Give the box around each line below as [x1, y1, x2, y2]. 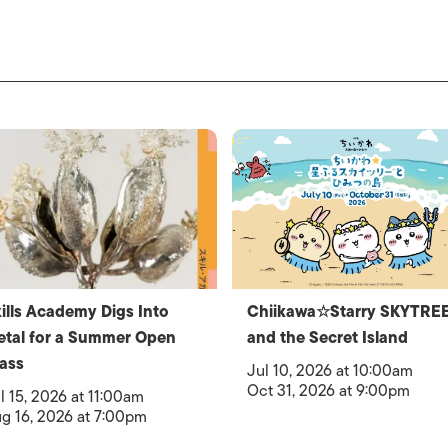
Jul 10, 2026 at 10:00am [246, 358, 413, 384]
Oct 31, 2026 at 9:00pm [246, 378, 410, 404]
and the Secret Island [246, 325, 408, 351]
